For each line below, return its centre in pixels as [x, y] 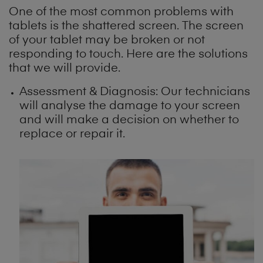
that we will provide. [65, 69]
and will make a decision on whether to [129, 121]
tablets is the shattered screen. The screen [126, 27]
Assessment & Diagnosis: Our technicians [135, 92]
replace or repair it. [73, 135]
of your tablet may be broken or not [107, 41]
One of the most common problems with [121, 13]
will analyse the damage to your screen [130, 107]
